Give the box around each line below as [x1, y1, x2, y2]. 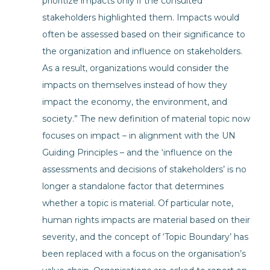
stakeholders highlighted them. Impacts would [42, 12, 239, 23]
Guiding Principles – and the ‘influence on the [42, 147, 233, 158]
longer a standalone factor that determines [42, 181, 224, 192]
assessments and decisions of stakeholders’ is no [42, 164, 246, 175]
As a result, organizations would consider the [42, 63, 229, 74]
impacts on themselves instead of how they [42, 80, 227, 90]
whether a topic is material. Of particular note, [42, 198, 233, 209]
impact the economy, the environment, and [42, 96, 227, 107]
